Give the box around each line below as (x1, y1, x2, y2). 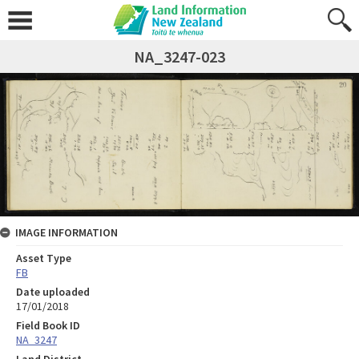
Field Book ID (16, 317, 80, 333)
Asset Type (16, 250, 71, 265)
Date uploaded (16, 284, 90, 299)
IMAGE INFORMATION (15, 224, 118, 240)
